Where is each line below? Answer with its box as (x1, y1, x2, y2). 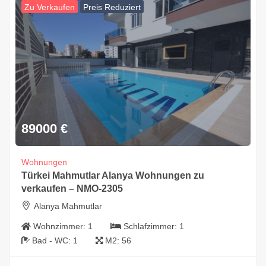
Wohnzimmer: (33, 221, 88, 232)
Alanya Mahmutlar (34, 201, 102, 211)
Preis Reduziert (83, 2, 141, 12)
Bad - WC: (32, 236, 73, 246)
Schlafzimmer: (123, 221, 179, 232)
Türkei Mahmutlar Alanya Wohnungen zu (21, 170, 204, 181)
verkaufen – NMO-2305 (21, 183, 123, 194)
